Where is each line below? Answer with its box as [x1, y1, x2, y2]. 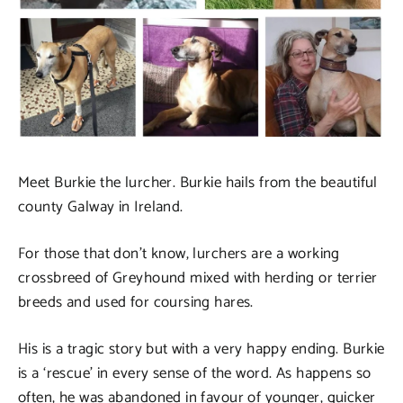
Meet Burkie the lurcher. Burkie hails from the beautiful [18, 170, 378, 196]
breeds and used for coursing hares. [18, 290, 254, 316]
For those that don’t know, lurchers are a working [18, 241, 340, 267]
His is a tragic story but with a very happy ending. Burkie [18, 336, 385, 363]
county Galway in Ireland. [18, 194, 184, 220]
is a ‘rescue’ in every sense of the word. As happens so [18, 361, 372, 387]
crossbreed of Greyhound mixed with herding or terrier [18, 265, 378, 291]
